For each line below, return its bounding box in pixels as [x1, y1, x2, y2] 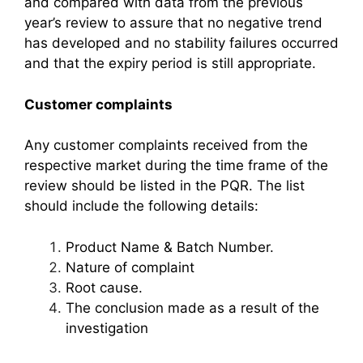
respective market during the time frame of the [24, 157, 328, 173]
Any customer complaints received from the [24, 137, 308, 153]
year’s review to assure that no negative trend [24, 15, 322, 31]
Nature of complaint [66, 258, 194, 275]
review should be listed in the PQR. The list [24, 177, 305, 194]
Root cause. [66, 279, 143, 296]
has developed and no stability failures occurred [24, 35, 339, 51]
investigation [66, 319, 148, 336]
